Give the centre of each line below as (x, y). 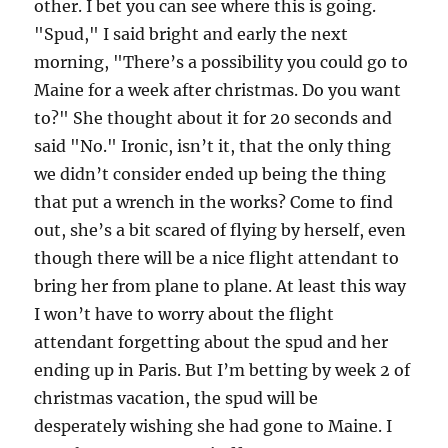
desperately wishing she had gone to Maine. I (213, 426)
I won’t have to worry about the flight (184, 314)
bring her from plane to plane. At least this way (220, 286)
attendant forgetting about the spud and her (211, 342)
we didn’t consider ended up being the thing (210, 174)
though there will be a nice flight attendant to (217, 258)
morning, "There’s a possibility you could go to (221, 62)
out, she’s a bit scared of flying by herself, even (220, 230)
